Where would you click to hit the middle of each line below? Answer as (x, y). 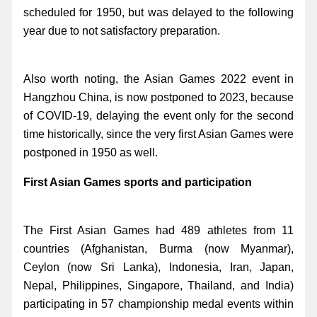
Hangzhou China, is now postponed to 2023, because (158, 97)
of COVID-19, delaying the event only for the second (158, 115)
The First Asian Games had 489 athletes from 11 (158, 230)
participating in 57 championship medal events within (158, 304)
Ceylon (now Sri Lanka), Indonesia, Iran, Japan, (158, 267)
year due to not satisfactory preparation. (121, 30)
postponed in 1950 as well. (90, 152)
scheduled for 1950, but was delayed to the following (158, 12)
